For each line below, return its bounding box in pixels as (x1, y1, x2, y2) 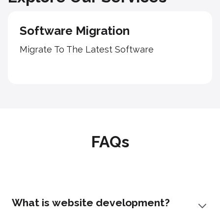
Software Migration (20, 24, 130, 38)
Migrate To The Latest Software (20, 44, 154, 55)
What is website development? (12, 196, 170, 209)
